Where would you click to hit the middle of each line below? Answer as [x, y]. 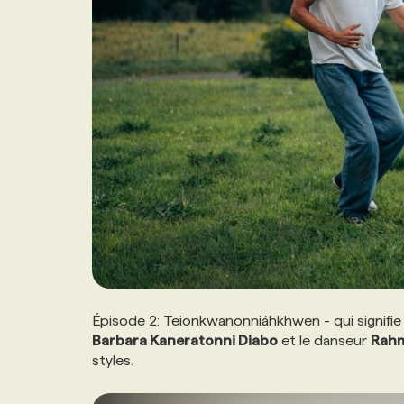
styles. [113, 360]
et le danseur [324, 340]
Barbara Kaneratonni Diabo [185, 340]
